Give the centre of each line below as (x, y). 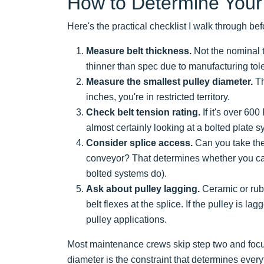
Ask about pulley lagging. (143, 189)
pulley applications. (126, 219)
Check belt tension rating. (143, 112)
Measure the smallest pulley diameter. (169, 81)
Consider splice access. (139, 143)
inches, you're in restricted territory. (158, 97)
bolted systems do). (126, 173)
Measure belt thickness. (139, 51)
